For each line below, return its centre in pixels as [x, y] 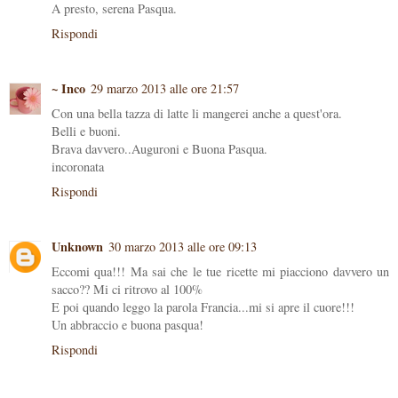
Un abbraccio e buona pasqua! [127, 325]
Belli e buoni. [86, 131]
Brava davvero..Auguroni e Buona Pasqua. [159, 149]
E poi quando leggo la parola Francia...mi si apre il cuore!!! [203, 307]
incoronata [78, 167]
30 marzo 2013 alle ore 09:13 [183, 247]
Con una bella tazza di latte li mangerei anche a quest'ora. [197, 114]
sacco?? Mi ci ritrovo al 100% [127, 290]
